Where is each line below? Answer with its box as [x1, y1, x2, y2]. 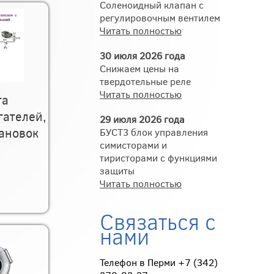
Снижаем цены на [100, 62, 179, 75]
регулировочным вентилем [100, 11, 220, 24]
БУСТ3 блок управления [100, 125, 208, 138]
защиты [100, 164, 135, 177]
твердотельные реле [100, 75, 191, 87]
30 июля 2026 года [100, 49, 185, 62]
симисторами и [100, 138, 167, 151]
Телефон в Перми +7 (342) [100, 256, 218, 268]
